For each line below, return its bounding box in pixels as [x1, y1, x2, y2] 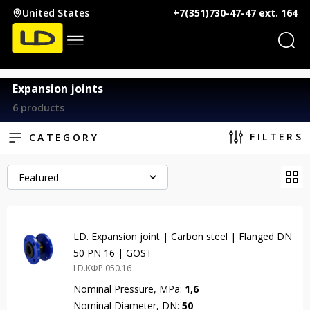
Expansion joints [12, 81, 103, 96]
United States [21, 6, 89, 19]
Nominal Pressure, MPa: [73, 282, 185, 295]
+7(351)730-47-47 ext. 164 [173, 6, 298, 19]
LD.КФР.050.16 [73, 262, 131, 274]
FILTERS [250, 130, 303, 143]
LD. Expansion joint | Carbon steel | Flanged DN [73, 230, 292, 243]
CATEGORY [29, 131, 99, 144]
